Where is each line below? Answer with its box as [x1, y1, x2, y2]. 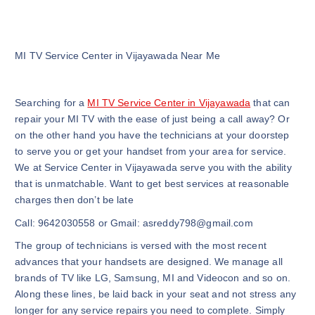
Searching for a [15, 97, 88, 109]
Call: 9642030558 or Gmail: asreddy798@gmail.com [15, 217, 253, 229]
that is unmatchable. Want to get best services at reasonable [15, 178, 290, 190]
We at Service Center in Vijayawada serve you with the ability [15, 162, 292, 174]
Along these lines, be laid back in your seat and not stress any [15, 288, 296, 300]
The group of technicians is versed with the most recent [15, 240, 266, 252]
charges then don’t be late [15, 194, 134, 206]
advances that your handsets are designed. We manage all [15, 256, 283, 268]
